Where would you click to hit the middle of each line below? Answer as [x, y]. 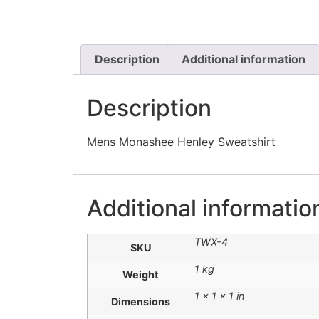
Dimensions [141, 301]
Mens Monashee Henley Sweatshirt [181, 142]
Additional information [243, 59]
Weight [141, 274]
